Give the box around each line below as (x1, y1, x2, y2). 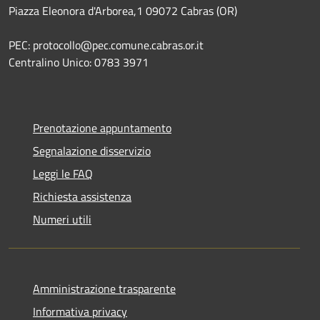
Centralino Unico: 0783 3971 (9, 54, 149, 71)
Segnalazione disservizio (33, 142, 151, 160)
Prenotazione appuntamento (33, 119, 171, 137)
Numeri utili (33, 211, 91, 229)
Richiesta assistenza (33, 188, 131, 206)
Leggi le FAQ (33, 165, 93, 183)
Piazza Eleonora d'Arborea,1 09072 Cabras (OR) (9, 2, 237, 20)
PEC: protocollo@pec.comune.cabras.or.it (9, 36, 206, 54)
